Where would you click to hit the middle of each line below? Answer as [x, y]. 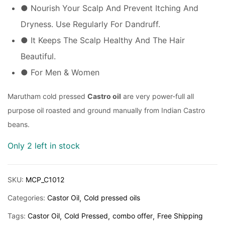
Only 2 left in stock [44, 146]
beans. [19, 124]
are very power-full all [157, 96]
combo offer [133, 216]
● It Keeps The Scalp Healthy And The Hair [103, 40]
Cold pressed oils [112, 198]
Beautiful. [38, 56]
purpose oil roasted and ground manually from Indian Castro [106, 110]
